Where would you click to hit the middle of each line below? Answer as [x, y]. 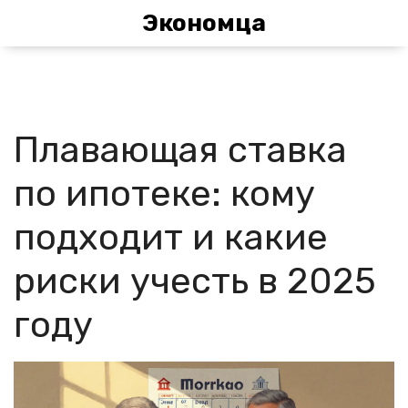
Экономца [204, 23]
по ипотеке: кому [164, 194]
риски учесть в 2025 [195, 281]
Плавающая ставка [180, 150]
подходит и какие [171, 237]
